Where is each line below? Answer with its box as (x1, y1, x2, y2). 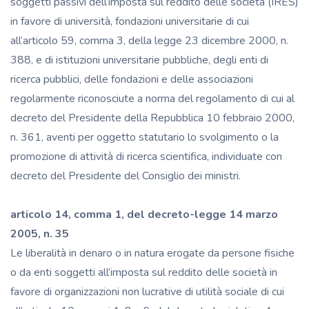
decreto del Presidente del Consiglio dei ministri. (10, 168, 243, 183)
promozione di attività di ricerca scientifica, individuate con (10, 148, 282, 164)
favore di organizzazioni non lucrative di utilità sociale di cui (10, 283, 284, 299)
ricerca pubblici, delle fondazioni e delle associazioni (10, 71, 253, 87)
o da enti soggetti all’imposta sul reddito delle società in (10, 264, 277, 280)
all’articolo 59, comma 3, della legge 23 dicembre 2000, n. (10, 32, 288, 48)
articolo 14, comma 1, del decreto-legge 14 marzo (10, 206, 278, 222)
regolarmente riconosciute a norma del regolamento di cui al (10, 90, 295, 106)
